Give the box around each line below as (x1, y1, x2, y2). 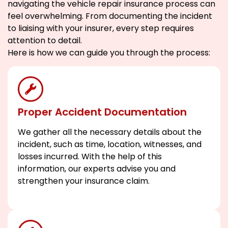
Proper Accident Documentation (18, 105, 187, 120)
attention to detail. (8, 34, 82, 46)
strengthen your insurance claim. (18, 175, 150, 187)
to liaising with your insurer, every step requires (8, 22, 194, 34)
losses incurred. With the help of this (18, 151, 162, 163)
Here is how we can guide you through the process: (8, 46, 210, 59)
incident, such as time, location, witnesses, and (18, 138, 202, 151)
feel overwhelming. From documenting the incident (8, 10, 212, 22)
